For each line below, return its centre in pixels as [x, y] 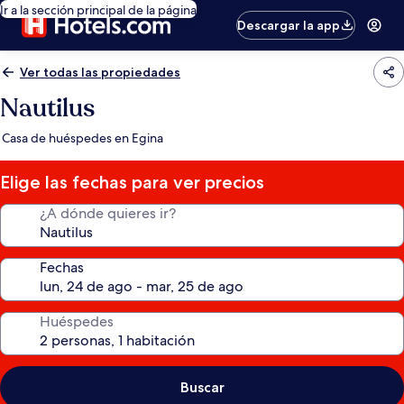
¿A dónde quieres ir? [108, 213]
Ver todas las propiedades [100, 72]
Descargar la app [289, 25]
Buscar [202, 387]
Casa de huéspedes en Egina [83, 138]
